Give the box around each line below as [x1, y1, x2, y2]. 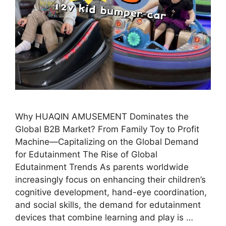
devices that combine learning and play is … [15, 212, 193, 223]
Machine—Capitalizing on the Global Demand [15, 137, 199, 147]
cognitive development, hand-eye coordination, [15, 187, 207, 198]
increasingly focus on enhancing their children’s [15, 175, 206, 185]
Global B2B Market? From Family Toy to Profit [15, 124, 199, 135]
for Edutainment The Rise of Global [15, 149, 157, 160]
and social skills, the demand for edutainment [15, 200, 201, 210]
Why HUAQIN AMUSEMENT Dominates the [15, 111, 189, 122]
